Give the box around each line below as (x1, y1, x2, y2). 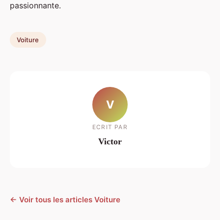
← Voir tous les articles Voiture (10, 195, 120, 205)
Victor (98, 136, 122, 146)
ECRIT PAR (92, 123, 128, 131)
